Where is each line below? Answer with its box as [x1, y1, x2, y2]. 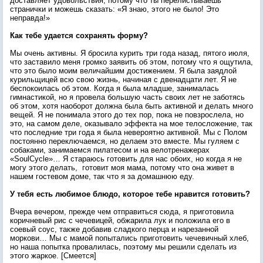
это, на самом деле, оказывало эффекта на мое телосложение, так [10, 119, 252, 128]
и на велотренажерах [134, 146, 210, 154]
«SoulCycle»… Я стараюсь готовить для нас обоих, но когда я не [10, 154, 242, 163]
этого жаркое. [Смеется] [10, 251, 96, 260]
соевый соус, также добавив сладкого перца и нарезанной [10, 225, 218, 234]
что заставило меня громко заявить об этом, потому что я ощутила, [10, 58, 253, 66]
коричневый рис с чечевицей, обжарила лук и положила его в [10, 216, 230, 225]
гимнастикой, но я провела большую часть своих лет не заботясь [10, 93, 245, 102]
